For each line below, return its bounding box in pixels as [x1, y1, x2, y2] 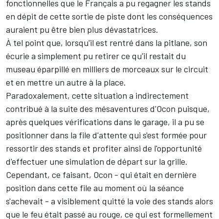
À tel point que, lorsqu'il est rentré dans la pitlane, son [6, 37, 207, 48]
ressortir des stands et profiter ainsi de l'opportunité [6, 143, 202, 154]
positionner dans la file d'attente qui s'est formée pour [6, 130, 207, 141]
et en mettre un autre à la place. [6, 77, 126, 88]
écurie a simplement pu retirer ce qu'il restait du [6, 50, 186, 62]
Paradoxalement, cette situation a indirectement [6, 90, 189, 101]
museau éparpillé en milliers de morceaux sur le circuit [6, 64, 208, 75]
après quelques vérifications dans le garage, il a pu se [6, 116, 204, 128]
